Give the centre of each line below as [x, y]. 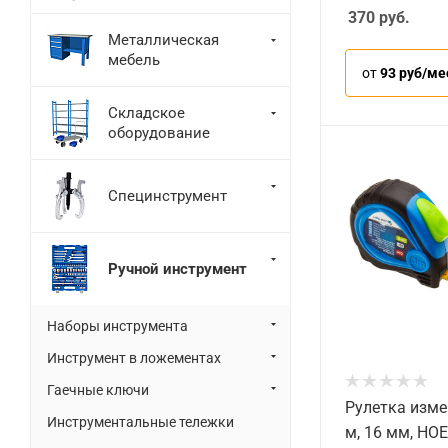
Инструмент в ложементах [134, 358]
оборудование [159, 132]
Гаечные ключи [98, 390]
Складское [146, 112]
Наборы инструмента [117, 326]
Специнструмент [167, 195]
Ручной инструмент [177, 268]
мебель [134, 59]
